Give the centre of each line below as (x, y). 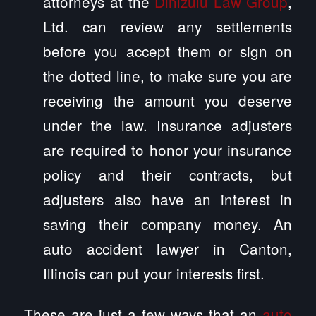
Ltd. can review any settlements (168, 26)
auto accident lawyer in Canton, (168, 248)
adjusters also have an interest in (168, 199)
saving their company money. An (168, 223)
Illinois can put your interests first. (154, 273)
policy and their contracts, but (168, 174)
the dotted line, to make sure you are (168, 75)
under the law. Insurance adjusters (168, 124)
